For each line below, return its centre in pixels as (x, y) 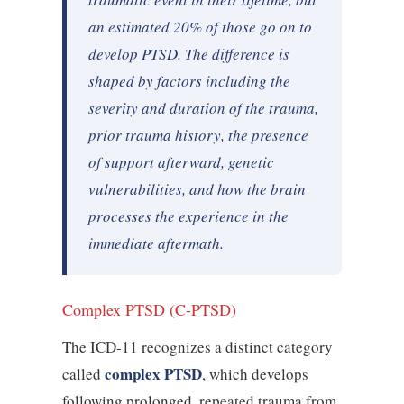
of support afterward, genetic (181, 162)
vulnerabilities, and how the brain (197, 189)
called (83, 374)
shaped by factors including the (189, 81)
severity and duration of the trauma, (203, 108)
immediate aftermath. (156, 243)
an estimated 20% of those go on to (200, 27)
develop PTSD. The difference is (188, 54)
